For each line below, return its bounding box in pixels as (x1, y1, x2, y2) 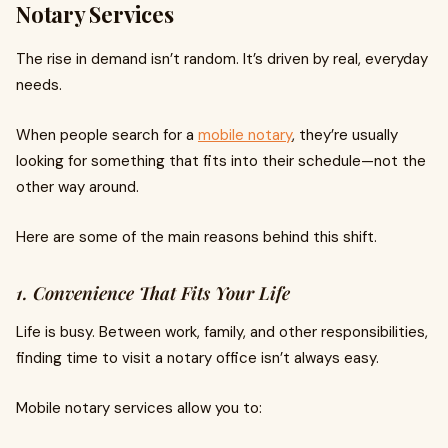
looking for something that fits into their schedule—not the (16, 151, 426, 172)
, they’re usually (292, 125, 398, 146)
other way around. (16, 177, 139, 198)
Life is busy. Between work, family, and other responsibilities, (16, 322, 428, 343)
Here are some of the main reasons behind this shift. (16, 227, 377, 248)
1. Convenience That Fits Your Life (16, 281, 290, 306)
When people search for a (16, 125, 198, 146)
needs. (16, 75, 62, 96)
